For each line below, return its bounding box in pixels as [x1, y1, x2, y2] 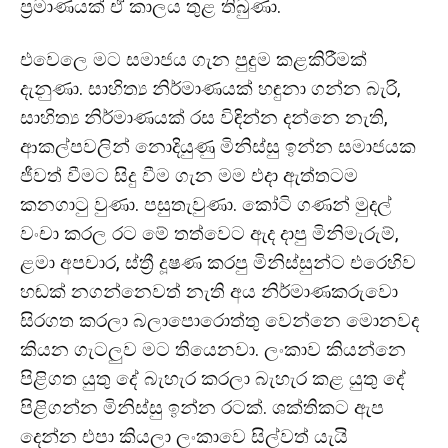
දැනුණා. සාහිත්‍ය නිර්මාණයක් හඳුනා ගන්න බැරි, [20, 77, 401, 100]
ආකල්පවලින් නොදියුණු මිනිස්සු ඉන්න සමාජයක [20, 135, 416, 158]
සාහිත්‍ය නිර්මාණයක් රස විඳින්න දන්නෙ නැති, [20, 106, 388, 129]
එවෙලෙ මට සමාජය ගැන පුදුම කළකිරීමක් [20, 48, 367, 71]
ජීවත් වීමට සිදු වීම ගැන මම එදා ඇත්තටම [20, 164, 358, 187]
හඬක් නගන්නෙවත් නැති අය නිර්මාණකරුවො [20, 280, 398, 303]
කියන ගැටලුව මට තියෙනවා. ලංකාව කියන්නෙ [20, 338, 406, 361]
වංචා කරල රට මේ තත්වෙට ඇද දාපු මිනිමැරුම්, [20, 222, 399, 245]
